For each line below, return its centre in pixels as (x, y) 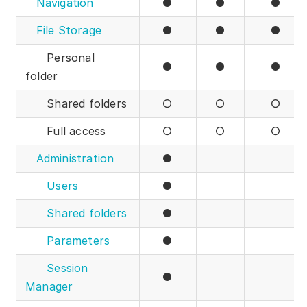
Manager (49, 287)
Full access (66, 131)
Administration (75, 159)
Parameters (78, 241)
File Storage (69, 30)
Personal (60, 58)
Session (67, 268)
